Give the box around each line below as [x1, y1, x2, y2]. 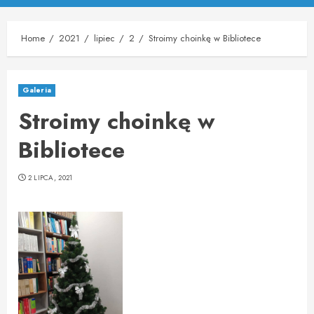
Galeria [22, 85, 51, 95]
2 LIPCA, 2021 [27, 172, 73, 183]
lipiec [94, 32, 115, 45]
